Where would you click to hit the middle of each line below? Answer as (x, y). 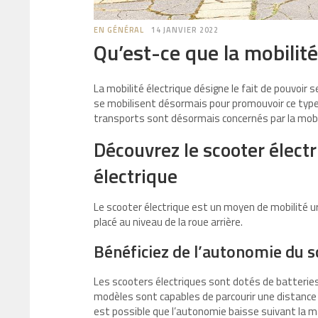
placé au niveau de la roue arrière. (168, 222)
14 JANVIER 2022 (185, 30)
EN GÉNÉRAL (119, 30)
